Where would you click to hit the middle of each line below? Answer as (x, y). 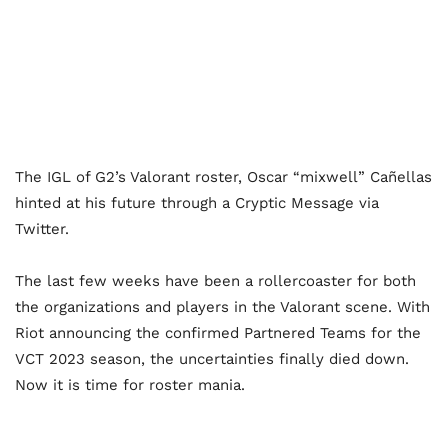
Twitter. (42, 228)
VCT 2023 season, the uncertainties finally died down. (212, 358)
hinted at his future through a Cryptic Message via (197, 202)
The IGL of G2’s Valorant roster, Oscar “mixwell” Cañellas (223, 176)
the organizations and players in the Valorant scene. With (222, 306)
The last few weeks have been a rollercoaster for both (215, 280)
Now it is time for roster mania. (130, 384)
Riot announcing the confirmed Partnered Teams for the (218, 332)
